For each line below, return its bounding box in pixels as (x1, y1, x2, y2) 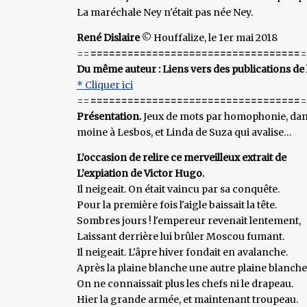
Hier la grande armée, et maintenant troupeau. (77, 293, 298, 306)
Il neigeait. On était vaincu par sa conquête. (77, 182, 280, 195)
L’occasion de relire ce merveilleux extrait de (77, 151, 286, 164)
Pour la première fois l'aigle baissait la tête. (77, 198, 277, 211)
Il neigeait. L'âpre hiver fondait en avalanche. (77, 245, 288, 258)
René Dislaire (77, 31, 140, 44)
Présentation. (77, 110, 141, 123)
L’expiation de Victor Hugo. (77, 167, 204, 180)
